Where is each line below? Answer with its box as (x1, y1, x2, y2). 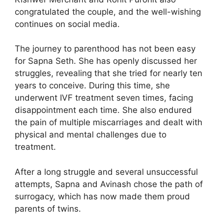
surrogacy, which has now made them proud (15, 191, 190, 201)
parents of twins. (15, 203, 81, 214)
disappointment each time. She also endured (15, 105, 192, 115)
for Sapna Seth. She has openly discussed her (15, 56, 197, 66)
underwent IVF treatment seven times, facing (15, 93, 193, 103)
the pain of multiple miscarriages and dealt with (15, 117, 202, 128)
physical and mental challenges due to (15, 130, 166, 140)
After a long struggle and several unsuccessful (15, 166, 198, 177)
